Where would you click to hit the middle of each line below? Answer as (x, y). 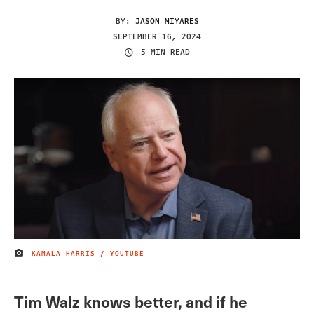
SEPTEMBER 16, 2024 (157, 36)
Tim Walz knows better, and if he (131, 301)
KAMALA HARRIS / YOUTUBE (88, 253)
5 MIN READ (165, 53)
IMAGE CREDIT (43, 256)
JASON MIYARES (167, 21)
